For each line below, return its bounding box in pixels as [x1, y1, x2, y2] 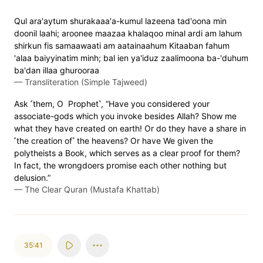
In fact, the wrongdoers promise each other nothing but [14, 160, 227, 170]
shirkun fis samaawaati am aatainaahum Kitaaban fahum [14, 41, 230, 50]
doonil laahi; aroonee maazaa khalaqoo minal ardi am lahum [14, 28, 242, 38]
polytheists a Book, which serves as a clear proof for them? [14, 148, 240, 158]
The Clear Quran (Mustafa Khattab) [25, 184, 160, 194]
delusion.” [14, 173, 50, 183]
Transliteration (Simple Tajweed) [25, 77, 147, 87]
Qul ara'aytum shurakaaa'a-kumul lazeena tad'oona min [14, 16, 227, 26]
